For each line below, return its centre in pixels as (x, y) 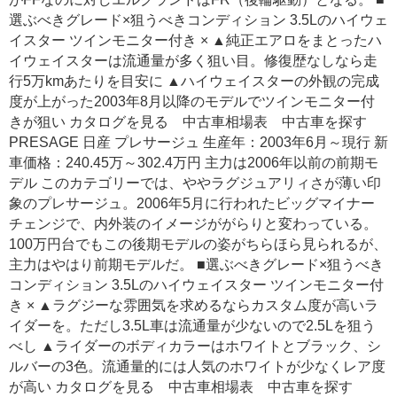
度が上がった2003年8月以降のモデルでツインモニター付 (192, 102)
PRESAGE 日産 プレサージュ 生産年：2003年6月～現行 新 (198, 143)
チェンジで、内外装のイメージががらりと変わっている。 (193, 224)
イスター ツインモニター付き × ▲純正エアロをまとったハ (195, 41)
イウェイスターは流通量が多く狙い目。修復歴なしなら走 (193, 61)
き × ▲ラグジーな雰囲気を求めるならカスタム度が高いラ (194, 306)
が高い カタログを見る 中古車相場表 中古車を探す (181, 387)
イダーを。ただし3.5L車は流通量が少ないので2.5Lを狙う (192, 326)
